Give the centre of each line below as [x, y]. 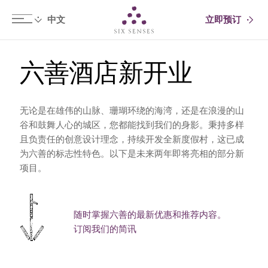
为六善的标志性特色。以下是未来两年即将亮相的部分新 [132, 154]
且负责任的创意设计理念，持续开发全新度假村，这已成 [132, 140]
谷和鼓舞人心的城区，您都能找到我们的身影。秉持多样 [132, 125]
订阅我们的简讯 [105, 229]
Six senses [173, 20]
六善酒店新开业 [106, 73]
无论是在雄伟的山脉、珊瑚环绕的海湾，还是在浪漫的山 [132, 111]
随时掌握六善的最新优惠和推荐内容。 [150, 215]
